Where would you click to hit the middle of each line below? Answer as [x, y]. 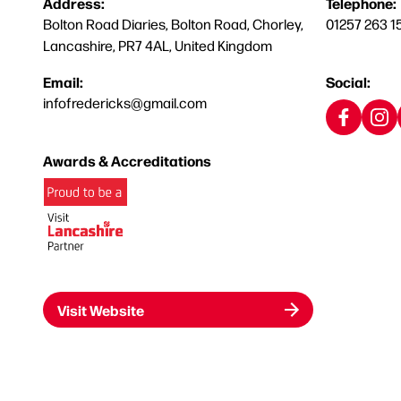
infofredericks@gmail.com [125, 102]
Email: [63, 81]
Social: [348, 81]
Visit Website [101, 310]
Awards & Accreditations [127, 160]
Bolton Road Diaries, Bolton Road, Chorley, [173, 24]
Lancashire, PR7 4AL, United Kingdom [158, 45]
